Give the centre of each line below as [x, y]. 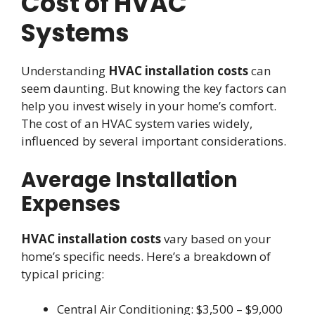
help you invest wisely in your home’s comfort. [149, 106]
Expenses [71, 204]
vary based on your [216, 238]
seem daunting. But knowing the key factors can [154, 89]
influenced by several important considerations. [154, 141]
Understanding [65, 71]
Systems [75, 33]
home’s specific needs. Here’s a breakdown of [146, 256]
